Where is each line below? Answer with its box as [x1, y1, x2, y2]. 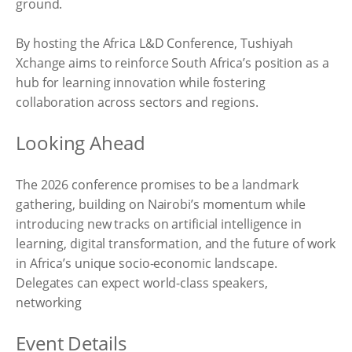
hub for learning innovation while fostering [16, 74, 266, 91]
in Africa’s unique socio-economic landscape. [16, 255, 277, 272]
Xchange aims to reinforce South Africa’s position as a [16, 54, 329, 71]
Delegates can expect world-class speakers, [16, 274, 268, 291]
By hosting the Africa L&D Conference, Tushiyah [16, 35, 294, 52]
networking [16, 294, 82, 311]
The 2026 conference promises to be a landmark [16, 176, 299, 193]
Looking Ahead [16, 129, 145, 156]
